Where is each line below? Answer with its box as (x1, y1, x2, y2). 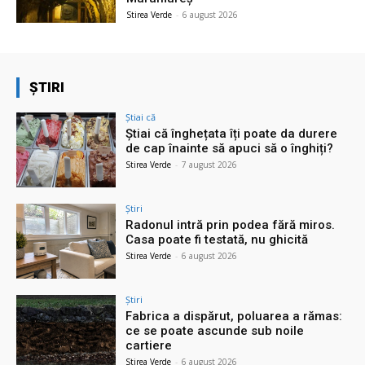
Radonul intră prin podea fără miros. (125, 217, 336, 232)
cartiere (125, 337, 173, 353)
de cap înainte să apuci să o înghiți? (125, 141, 334, 156)
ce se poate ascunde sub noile (125, 323, 305, 338)
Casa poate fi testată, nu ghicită (125, 231, 309, 247)
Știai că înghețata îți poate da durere (125, 126, 338, 142)
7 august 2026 (182, 159, 238, 171)
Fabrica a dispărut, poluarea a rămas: (125, 308, 343, 323)
